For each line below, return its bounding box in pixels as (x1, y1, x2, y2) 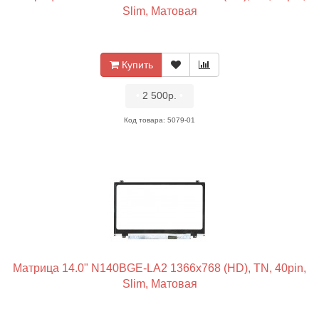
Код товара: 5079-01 (124, 116, 195, 124)
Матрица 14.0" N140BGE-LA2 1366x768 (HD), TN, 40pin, (13, 262, 306, 274)
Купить (121, 59, 153, 70)
